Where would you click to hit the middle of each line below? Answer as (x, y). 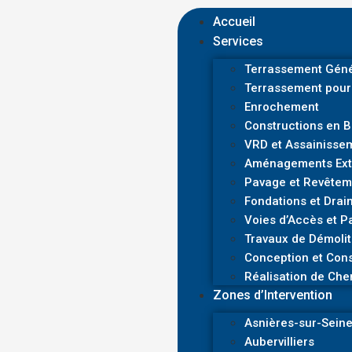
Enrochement (282, 107)
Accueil (235, 22)
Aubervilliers (280, 342)
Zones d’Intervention (273, 295)
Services (238, 41)
